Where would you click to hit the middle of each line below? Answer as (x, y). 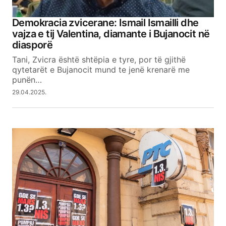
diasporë (33, 45)
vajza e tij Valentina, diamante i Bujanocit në (111, 34)
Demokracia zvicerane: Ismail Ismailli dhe (105, 22)
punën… (27, 79)
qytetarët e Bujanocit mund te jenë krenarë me (101, 69)
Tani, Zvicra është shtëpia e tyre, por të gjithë (99, 59)
